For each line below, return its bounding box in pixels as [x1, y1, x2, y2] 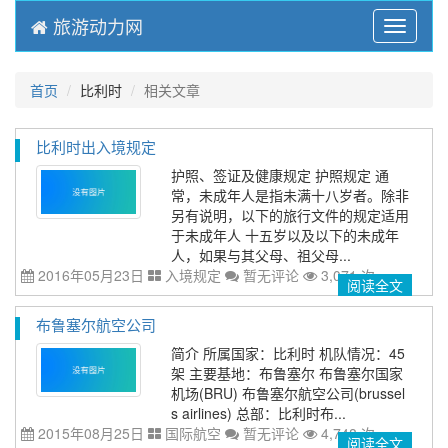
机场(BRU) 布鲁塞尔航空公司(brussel [171, 383, 406, 403]
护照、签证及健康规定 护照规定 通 [171, 165, 390, 185]
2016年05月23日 [34, 265, 144, 285]
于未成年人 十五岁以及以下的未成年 [171, 225, 400, 245]
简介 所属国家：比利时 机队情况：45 [171, 343, 406, 363]
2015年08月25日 [34, 423, 144, 443]
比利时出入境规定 [36, 136, 156, 157]
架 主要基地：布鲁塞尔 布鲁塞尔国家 [171, 363, 404, 383]
